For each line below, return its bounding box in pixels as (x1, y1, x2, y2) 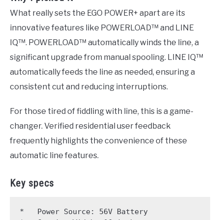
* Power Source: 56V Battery (19, 207, 148, 216)
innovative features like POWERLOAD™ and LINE (10, 23, 194, 32)
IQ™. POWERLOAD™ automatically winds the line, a (10, 37, 199, 47)
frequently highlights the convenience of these (10, 136, 187, 145)
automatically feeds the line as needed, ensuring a (10, 67, 195, 77)
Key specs (10, 177, 54, 190)
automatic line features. (10, 150, 99, 160)
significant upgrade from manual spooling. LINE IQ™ (10, 52, 203, 62)
